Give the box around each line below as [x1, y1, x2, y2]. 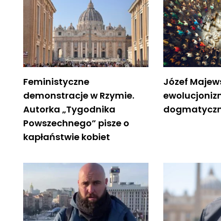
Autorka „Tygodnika [23, 103, 115, 115]
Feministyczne [23, 75, 89, 88]
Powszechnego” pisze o [23, 116, 129, 129]
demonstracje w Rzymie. [23, 89, 134, 102]
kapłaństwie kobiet [23, 130, 110, 143]
